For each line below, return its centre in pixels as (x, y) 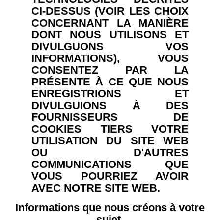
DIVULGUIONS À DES (110, 106)
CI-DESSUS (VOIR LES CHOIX (110, 11)
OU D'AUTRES (110, 153)
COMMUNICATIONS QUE (110, 165)
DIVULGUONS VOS (110, 47)
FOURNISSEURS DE (110, 117)
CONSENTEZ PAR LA (110, 70)
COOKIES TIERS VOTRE (110, 129)
